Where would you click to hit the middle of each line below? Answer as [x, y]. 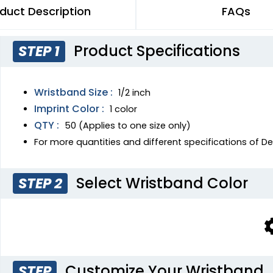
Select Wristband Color [161, 183]
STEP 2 [41, 183]
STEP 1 [39, 51]
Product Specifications [155, 51]
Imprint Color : [69, 108]
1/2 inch [134, 92]
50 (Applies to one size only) [128, 125]
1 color [123, 109]
